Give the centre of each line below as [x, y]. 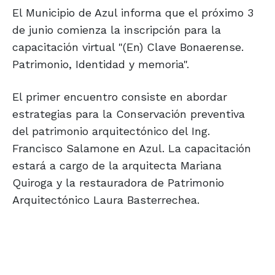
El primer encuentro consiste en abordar [120, 97]
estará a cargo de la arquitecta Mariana [117, 166]
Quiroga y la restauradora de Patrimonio [118, 183]
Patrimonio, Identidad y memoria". [101, 64]
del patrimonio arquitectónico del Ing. [111, 131]
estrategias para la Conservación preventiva [129, 114]
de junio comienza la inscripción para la [117, 30]
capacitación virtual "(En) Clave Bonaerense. [128, 47]
